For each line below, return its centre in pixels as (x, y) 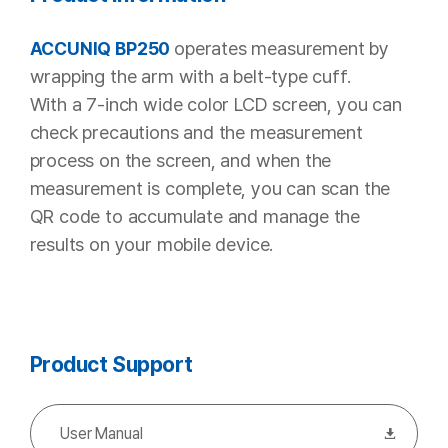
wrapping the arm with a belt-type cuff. (192, 76)
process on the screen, (125, 160)
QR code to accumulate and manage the (195, 216)
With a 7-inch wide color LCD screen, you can (215, 104)
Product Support (111, 363)
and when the (276, 160)
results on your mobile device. (151, 244)
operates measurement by (281, 48)
